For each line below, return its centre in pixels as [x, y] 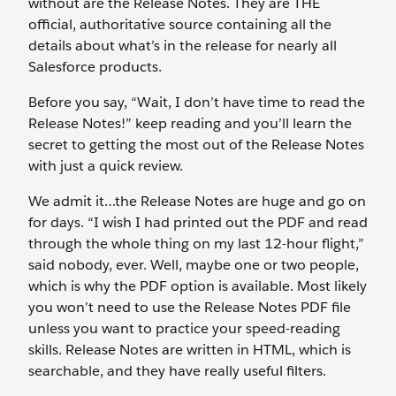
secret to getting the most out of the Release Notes [196, 145]
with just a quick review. [107, 166]
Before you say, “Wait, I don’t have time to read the [197, 102]
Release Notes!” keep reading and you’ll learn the [190, 123]
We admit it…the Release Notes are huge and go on [197, 201]
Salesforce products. [97, 67]
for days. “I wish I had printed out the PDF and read [198, 222]
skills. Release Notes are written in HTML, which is [190, 350]
